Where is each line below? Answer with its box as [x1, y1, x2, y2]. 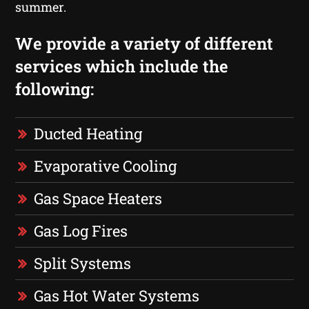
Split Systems [34, 252, 132, 273]
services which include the [15, 54, 229, 77]
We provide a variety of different [15, 32, 274, 54]
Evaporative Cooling [34, 155, 177, 176]
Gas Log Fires [34, 220, 128, 241]
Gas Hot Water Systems [34, 285, 200, 306]
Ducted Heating [34, 123, 143, 143]
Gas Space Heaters [34, 188, 163, 208]
